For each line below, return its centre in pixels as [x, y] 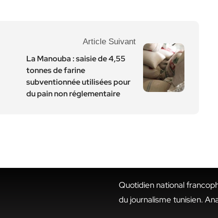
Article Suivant [109, 42]
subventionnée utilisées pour [78, 82]
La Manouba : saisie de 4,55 [76, 59]
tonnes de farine [56, 70]
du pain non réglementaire [73, 94]
